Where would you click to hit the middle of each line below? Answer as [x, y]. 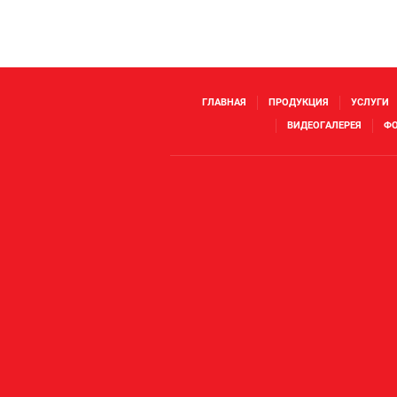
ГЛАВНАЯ [224, 102]
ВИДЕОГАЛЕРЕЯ [324, 125]
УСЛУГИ [370, 102]
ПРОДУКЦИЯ [298, 102]
